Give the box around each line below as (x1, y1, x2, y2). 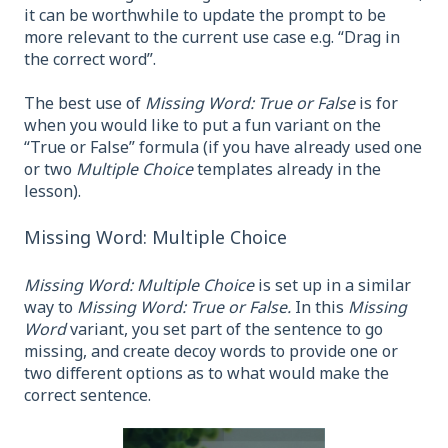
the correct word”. (24, 47, 156, 70)
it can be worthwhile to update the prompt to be (24, 3, 386, 26)
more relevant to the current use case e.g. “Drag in (24, 25, 400, 48)
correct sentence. (24, 383, 151, 406)
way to (24, 295, 77, 318)
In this (291, 295, 348, 318)
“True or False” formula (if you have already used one (24, 135, 422, 158)
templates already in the (193, 157, 381, 180)
